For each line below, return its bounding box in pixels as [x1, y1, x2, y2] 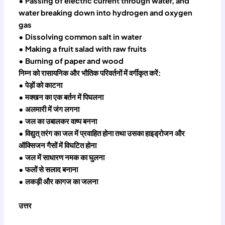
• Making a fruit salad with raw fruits [19, 44, 147, 54]
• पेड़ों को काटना [19, 80, 63, 90]
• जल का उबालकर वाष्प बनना [19, 117, 97, 126]
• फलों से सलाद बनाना [19, 165, 78, 174]
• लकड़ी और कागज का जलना [19, 177, 98, 186]
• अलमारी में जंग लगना [19, 104, 80, 114]
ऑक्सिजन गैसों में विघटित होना [19, 141, 97, 150]
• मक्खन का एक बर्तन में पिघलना [19, 92, 104, 102]
